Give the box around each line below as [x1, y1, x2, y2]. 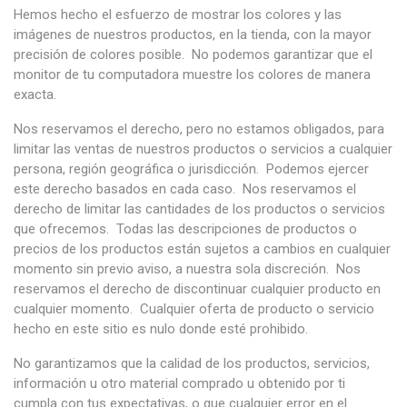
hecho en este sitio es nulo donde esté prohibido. [14, 321, 308, 337]
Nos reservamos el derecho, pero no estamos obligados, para [14, 121, 384, 137]
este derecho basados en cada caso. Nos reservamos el [14, 181, 356, 197]
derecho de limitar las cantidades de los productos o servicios [14, 201, 385, 217]
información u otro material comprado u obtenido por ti [14, 375, 349, 392]
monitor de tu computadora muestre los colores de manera [14, 66, 371, 83]
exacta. [14, 86, 56, 103]
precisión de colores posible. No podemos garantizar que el [14, 46, 372, 63]
